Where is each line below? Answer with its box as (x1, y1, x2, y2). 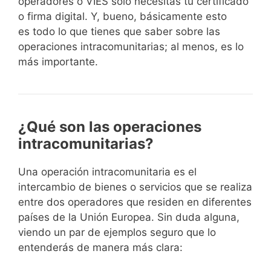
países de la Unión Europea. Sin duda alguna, (18, 211, 240, 224)
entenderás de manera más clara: (18, 241, 183, 254)
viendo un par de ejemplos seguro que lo (18, 226, 216, 239)
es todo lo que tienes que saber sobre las (18, 25, 220, 38)
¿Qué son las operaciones (18, 118, 201, 136)
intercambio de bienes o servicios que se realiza (18, 181, 252, 194)
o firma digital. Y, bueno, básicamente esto (18, 10, 227, 23)
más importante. (18, 56, 98, 68)
